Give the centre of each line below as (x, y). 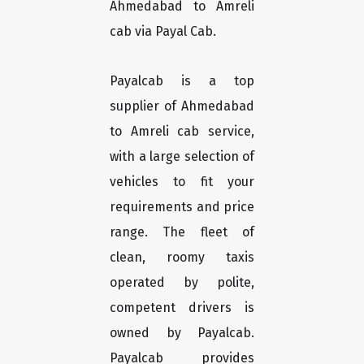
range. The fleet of (182, 232)
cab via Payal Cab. (163, 32)
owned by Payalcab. (182, 333)
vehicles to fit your (182, 182)
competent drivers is (182, 308)
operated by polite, (182, 283)
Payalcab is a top (182, 81)
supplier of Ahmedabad (182, 106)
